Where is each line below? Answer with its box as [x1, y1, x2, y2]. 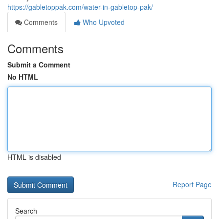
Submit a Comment [7, 60, 70, 69]
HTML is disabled [7, 152, 61, 162]
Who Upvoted [81, 17, 125, 27]
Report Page [173, 179, 212, 189]
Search [15, 206, 37, 216]
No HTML [7, 72, 38, 82]
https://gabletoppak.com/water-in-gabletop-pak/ [7, 2, 153, 12]
